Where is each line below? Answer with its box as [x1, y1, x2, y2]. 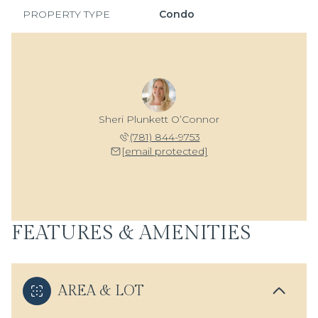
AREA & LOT [58, 283, 144, 300]
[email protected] [121, 145, 208, 158]
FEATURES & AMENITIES [11, 221, 251, 245]
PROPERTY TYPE [23, 8, 110, 21]
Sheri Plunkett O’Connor [99, 113, 219, 126]
